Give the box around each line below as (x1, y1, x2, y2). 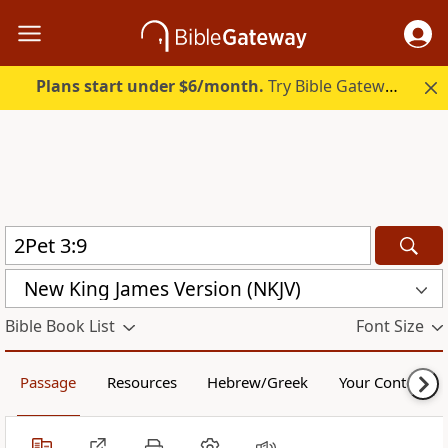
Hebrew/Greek (207, 372, 309, 393)
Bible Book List (5, 315, 115, 338)
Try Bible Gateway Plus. (264, 75, 386, 98)
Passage (20, 372, 77, 393)
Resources (106, 372, 177, 393)
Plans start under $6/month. (36, 75, 265, 98)
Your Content (338, 372, 428, 393)
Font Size (355, 315, 424, 338)
